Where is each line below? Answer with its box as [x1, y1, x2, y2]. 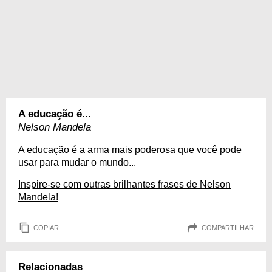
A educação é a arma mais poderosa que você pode [18, 144, 242, 155]
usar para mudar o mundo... [18, 157, 136, 168]
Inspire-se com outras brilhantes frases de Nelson [18, 179, 231, 189]
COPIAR [33, 223, 59, 231]
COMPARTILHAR [202, 223, 254, 231]
